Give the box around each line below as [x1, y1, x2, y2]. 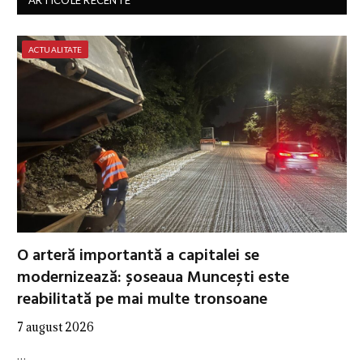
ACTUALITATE [28, 45, 83, 55]
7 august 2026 [17, 318, 94, 335]
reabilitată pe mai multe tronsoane [17, 286, 267, 313]
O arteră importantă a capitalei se [17, 242, 259, 269]
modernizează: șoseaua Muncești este [17, 264, 289, 291]
